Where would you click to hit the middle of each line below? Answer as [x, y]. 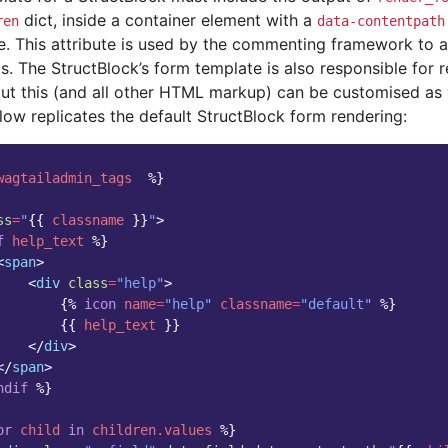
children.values [152, 429]
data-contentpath [381, 20]
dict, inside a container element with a [168, 19]
